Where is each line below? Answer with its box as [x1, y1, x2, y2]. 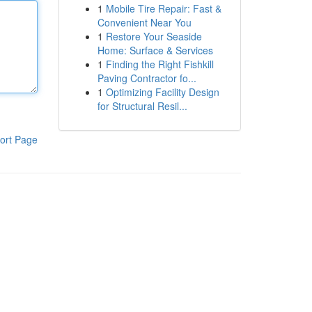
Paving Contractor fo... [97, 71, 196, 85]
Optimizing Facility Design [105, 85, 219, 99]
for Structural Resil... [97, 99, 187, 113]
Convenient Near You [97, 15, 192, 29]
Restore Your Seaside [105, 29, 202, 43]
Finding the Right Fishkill [105, 57, 214, 71]
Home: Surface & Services [97, 43, 213, 57]
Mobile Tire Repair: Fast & [105, 1, 221, 15]
